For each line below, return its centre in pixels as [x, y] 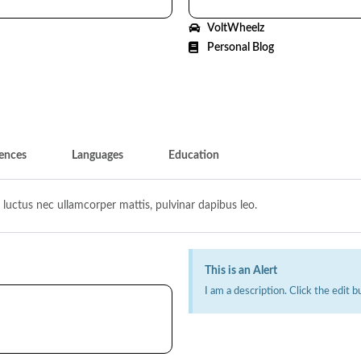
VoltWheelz [235, 28]
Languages [98, 156]
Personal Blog [240, 48]
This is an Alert [241, 271]
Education [194, 156]
